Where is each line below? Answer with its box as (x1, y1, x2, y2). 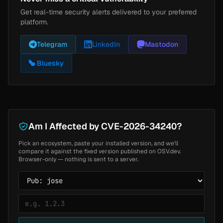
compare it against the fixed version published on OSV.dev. (18, 147, 181, 155)
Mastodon (145, 39, 178, 49)
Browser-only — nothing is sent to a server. (18, 155, 138, 163)
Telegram (37, 39, 67, 49)
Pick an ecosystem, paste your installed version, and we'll (18, 139, 178, 147)
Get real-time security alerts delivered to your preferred (20, 7, 197, 16)
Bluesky (37, 58, 64, 68)
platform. (20, 17, 48, 26)
